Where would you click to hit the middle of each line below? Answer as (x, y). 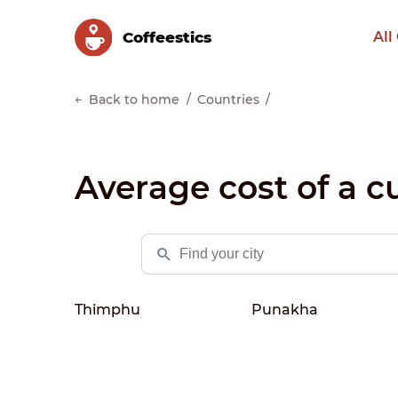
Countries (228, 99)
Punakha (285, 309)
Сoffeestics (167, 37)
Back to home (134, 99)
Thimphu (107, 309)
